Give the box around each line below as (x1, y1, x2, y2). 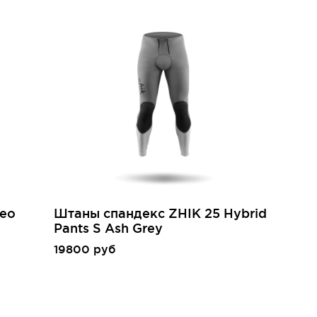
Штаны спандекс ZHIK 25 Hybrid (54, 206, 267, 220)
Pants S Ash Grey (54, 221, 163, 235)
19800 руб (54, 243, 116, 255)
